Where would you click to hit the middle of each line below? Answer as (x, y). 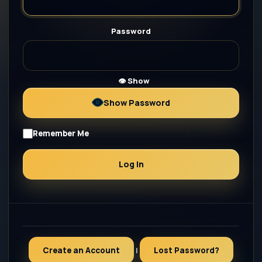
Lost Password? (187, 250)
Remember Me (61, 133)
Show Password (137, 102)
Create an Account (81, 250)
